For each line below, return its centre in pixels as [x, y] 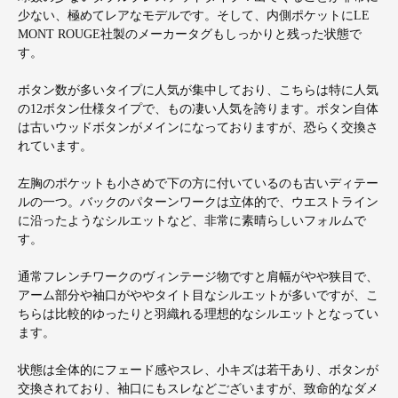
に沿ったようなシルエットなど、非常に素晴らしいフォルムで [192, 220]
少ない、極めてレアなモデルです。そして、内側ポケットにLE [194, 15]
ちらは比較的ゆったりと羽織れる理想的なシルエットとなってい [198, 314]
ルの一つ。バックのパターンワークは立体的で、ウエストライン [198, 202]
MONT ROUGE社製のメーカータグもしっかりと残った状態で [190, 34]
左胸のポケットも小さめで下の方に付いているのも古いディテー [198, 183]
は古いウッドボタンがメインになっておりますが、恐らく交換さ [198, 127]
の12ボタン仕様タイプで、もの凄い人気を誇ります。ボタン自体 [198, 108]
